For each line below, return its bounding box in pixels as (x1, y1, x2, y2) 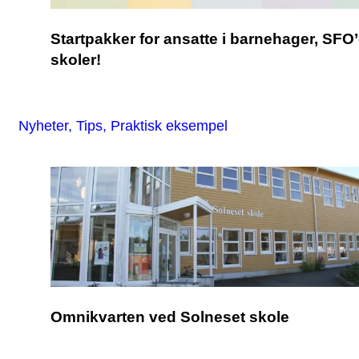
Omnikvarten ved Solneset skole (50, 308, 289, 325)
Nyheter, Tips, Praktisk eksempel (18, 116, 228, 134)
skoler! (50, 51, 101, 69)
